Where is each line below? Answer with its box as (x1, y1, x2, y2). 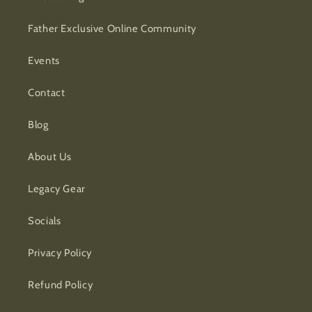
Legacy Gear (28, 182, 86, 196)
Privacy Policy (28, 247, 92, 260)
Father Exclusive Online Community (28, 22, 196, 36)
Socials (28, 214, 61, 228)
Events (28, 54, 60, 68)
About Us (28, 150, 72, 164)
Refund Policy (28, 279, 93, 292)
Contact (28, 86, 65, 100)
